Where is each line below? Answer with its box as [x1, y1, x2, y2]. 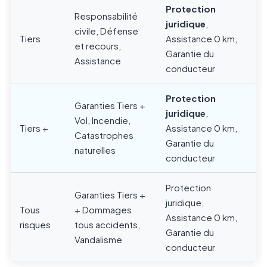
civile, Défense [74, 25, 138, 37]
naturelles [74, 144, 116, 156]
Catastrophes [74, 129, 133, 141]
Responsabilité [74, 10, 138, 22]
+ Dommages [74, 204, 132, 216]
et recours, [74, 40, 121, 52]
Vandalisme [74, 234, 122, 246]
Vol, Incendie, [74, 114, 131, 126]
